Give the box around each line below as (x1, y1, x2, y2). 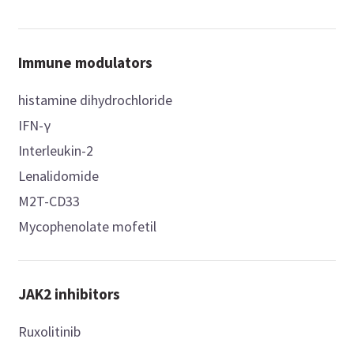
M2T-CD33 (18, 192, 81, 211)
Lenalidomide (18, 167, 100, 186)
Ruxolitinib (18, 322, 81, 341)
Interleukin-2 (18, 141, 94, 160)
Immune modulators (18, 53, 153, 73)
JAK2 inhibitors (18, 284, 121, 304)
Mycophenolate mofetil (18, 217, 157, 236)
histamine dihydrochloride (18, 91, 173, 110)
